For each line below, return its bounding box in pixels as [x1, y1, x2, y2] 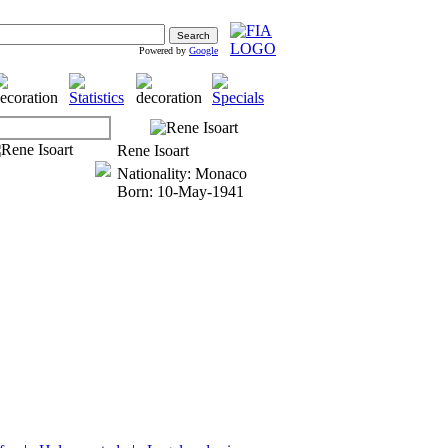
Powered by [139, 45, 189, 56]
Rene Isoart [117, 142, 189, 159]
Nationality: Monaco [117, 165, 247, 182]
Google [189, 45, 218, 56]
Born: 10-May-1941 [117, 183, 244, 200]
